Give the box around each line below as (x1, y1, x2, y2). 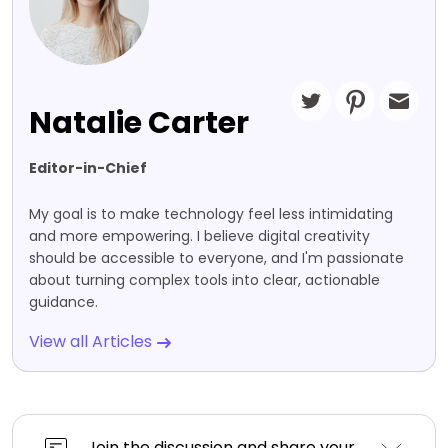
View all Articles (29, 330, 156, 354)
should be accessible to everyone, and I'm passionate (29, 248, 404, 269)
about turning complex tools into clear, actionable (29, 270, 380, 291)
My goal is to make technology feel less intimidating (29, 204, 393, 225)
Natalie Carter (29, 102, 249, 145)
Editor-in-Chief (29, 158, 147, 179)
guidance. (29, 292, 98, 313)
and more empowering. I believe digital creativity (29, 226, 370, 247)
